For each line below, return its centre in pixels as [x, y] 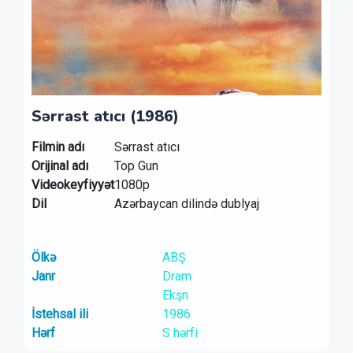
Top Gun [136, 166]
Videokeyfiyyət [73, 185]
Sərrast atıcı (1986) [105, 116]
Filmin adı [58, 147]
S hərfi [180, 333]
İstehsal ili [60, 314]
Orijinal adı [60, 166]
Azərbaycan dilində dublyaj [187, 204]
